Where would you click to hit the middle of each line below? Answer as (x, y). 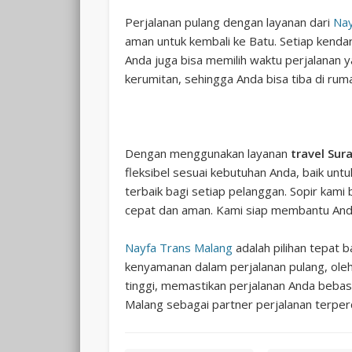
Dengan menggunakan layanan (207, 154)
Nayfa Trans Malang (178, 248)
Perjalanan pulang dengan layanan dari (229, 22)
